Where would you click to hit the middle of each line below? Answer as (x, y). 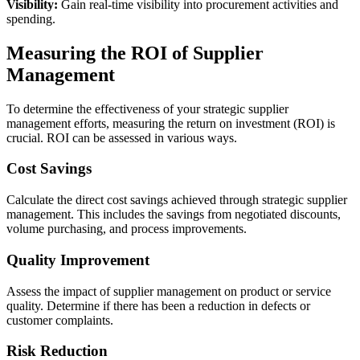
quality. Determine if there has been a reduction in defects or (158, 305)
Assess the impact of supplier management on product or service (169, 291)
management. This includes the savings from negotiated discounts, (174, 215)
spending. (31, 18)
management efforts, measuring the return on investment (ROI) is (171, 123)
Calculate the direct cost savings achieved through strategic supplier (177, 200)
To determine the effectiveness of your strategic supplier (147, 108)
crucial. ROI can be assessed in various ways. (122, 137)
